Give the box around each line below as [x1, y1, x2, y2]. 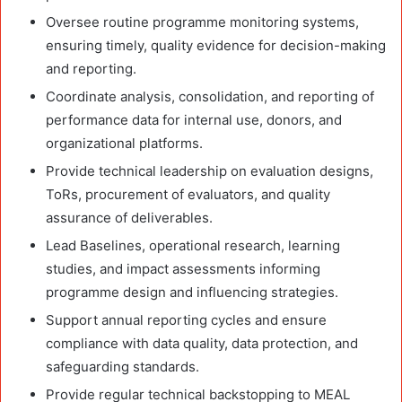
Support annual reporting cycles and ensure [46, 310, 327, 328]
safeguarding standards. [46, 357, 199, 375]
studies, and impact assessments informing [46, 259, 320, 277]
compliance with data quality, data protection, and [46, 334, 358, 352]
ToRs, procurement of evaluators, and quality [46, 185, 330, 203]
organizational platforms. [46, 134, 203, 152]
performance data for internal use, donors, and [46, 110, 342, 128]
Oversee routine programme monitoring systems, [46, 13, 359, 31]
